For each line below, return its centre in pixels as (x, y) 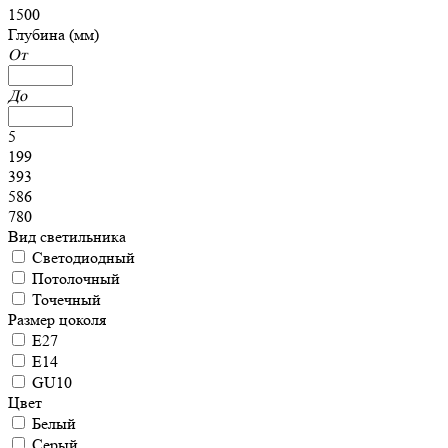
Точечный (66, 299)
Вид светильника (67, 236)
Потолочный (76, 278)
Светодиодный (83, 257)
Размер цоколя (57, 319)
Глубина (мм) (53, 34)
